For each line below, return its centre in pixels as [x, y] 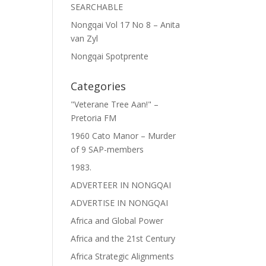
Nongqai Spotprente [110, 56]
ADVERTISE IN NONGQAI [120, 203]
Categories [99, 86]
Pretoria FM [94, 118]
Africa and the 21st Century [123, 238]
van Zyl [85, 38]
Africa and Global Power [117, 221]
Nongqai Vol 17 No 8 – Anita [126, 25]
